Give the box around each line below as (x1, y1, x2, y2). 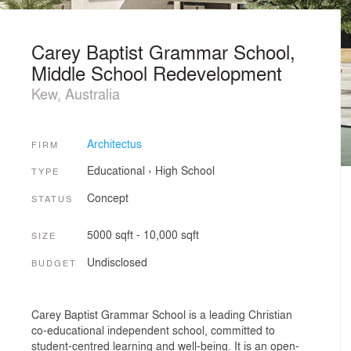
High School (154, 162, 215, 179)
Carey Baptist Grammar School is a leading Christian (31, 306, 292, 323)
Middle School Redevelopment (31, 59, 282, 86)
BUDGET (31, 255, 77, 269)
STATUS (31, 191, 73, 204)
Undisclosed (86, 253, 147, 270)
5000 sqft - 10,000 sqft (86, 226, 199, 243)
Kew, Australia (31, 83, 120, 103)
